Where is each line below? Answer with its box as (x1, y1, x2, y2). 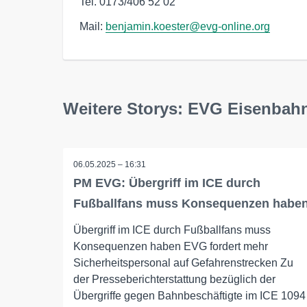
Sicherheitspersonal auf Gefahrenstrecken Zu (73, 257, 293, 269)
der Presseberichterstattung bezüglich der (73, 273, 275, 285)
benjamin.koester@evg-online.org (106, 21, 270, 32)
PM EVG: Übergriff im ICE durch (73, 176, 260, 190)
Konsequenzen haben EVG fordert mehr (73, 241, 268, 252)
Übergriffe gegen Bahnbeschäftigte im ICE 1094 (73, 290, 306, 302)
